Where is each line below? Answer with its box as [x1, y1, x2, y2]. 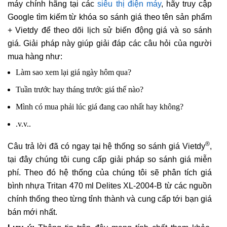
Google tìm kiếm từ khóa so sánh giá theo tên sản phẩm [8, 13, 212, 22]
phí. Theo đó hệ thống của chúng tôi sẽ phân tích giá [8, 168, 212, 177]
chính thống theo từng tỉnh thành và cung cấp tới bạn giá [8, 195, 212, 204]
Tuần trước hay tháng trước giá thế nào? [16, 85, 143, 94]
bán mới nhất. [8, 208, 57, 217]
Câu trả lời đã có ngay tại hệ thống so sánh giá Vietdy [8, 142, 205, 151]
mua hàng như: [8, 52, 62, 61]
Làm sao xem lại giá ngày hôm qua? [16, 68, 131, 77]
